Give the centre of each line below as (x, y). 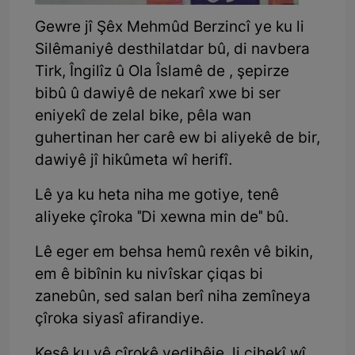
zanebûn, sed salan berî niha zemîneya (173, 297)
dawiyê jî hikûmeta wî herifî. (134, 161)
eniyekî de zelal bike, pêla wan (143, 116)
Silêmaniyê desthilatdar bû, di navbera (172, 50)
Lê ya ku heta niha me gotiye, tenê (157, 196)
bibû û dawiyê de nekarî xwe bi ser (158, 94)
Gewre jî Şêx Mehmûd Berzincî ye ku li (170, 28)
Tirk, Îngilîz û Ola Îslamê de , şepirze (162, 72)
